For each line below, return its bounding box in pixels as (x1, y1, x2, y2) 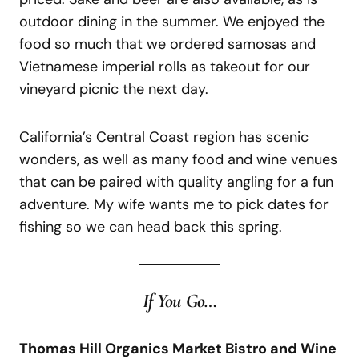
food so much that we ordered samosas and (19, 34, 316, 54)
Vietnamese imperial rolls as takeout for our (19, 56, 310, 76)
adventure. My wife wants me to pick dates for (19, 194, 329, 214)
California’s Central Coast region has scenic (19, 127, 309, 147)
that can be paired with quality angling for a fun (19, 171, 333, 192)
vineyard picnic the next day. (19, 79, 208, 99)
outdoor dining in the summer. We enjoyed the (19, 11, 325, 31)
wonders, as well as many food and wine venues (19, 149, 337, 169)
